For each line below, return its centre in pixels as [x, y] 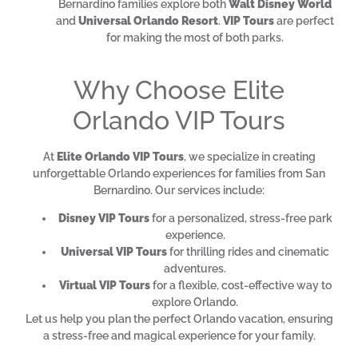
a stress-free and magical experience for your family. [179, 336]
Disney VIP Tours [103, 219]
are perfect [304, 21]
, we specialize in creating [249, 156]
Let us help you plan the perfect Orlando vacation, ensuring [179, 319]
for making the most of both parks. [195, 38]
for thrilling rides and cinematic [248, 252]
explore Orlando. [195, 302]
